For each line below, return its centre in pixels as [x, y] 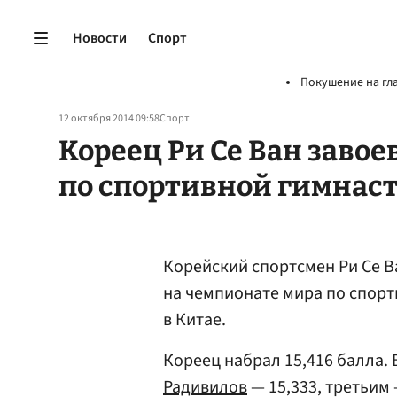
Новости [100, 38]
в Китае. [195, 320]
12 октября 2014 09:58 [109, 118]
